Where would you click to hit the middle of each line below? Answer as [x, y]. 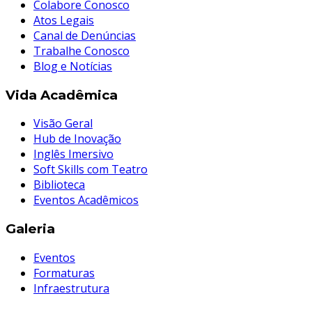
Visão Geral [63, 124]
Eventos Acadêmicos [86, 200]
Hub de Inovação [77, 139]
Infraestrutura [71, 288]
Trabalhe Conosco [81, 50]
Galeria [30, 229]
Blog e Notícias [73, 66]
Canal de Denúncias [85, 35]
